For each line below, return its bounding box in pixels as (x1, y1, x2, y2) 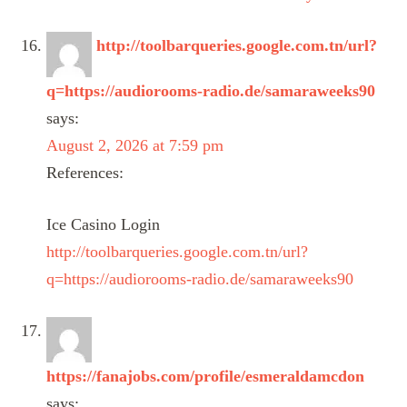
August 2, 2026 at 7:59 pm (46, 135, 223, 154)
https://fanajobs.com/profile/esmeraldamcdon (46, 366, 364, 385)
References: (46, 163, 124, 182)
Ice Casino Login (46, 214, 160, 233)
